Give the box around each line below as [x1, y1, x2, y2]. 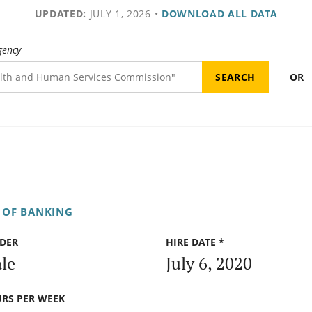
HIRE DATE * [166, 235, 224, 249]
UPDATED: [34, 7, 86, 20]
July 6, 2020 [166, 251, 252, 274]
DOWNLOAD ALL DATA [161, 7, 278, 20]
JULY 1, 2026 [86, 7, 151, 20]
